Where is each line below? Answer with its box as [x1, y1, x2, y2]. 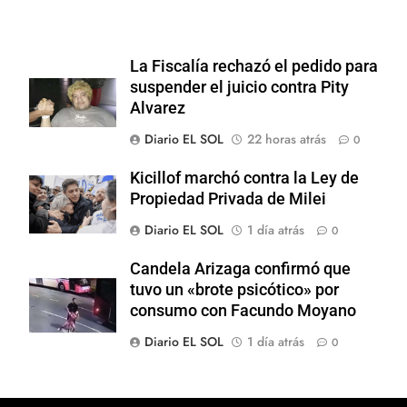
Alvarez [130, 98, 185, 117]
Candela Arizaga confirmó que [130, 259, 351, 278]
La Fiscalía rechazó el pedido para [130, 56, 378, 75]
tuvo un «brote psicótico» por [130, 280, 339, 299]
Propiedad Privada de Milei [130, 189, 326, 208]
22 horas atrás [247, 129, 326, 148]
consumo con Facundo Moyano [130, 301, 356, 320]
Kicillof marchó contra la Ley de [130, 168, 359, 187]
